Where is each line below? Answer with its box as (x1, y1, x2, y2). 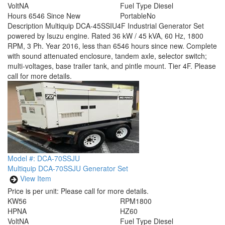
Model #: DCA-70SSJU (8, 153, 80, 163)
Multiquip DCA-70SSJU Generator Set (8, 163, 128, 173)
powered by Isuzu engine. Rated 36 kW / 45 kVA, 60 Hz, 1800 (8, 31, 203, 41)
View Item (20, 173, 51, 184)
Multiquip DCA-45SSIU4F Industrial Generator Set (45, 21, 204, 31)
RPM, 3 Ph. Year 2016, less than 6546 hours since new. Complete (8, 41, 217, 51)
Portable (120, 11, 147, 21)
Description (8, 21, 45, 31)
